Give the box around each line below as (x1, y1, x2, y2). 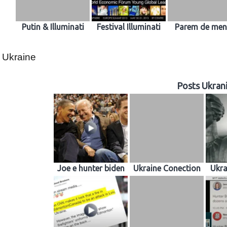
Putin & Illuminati (21, 22, 84, 31)
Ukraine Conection (133, 164, 201, 173)
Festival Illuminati (97, 22, 161, 31)
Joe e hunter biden (57, 164, 125, 173)
